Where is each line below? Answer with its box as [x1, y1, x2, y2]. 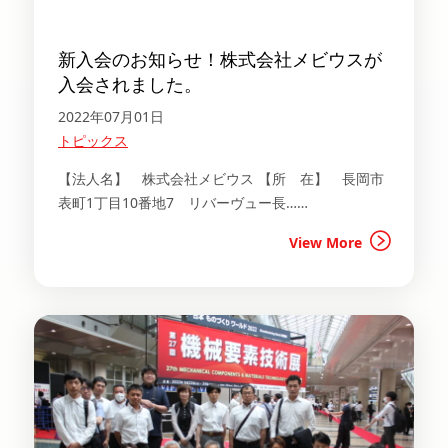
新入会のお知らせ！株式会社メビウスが [58, 47, 382, 71]
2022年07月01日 [58, 107, 164, 126]
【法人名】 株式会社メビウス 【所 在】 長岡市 [58, 169, 384, 188]
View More [289, 233, 362, 252]
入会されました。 [58, 72, 202, 96]
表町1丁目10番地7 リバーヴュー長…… [58, 193, 308, 212]
